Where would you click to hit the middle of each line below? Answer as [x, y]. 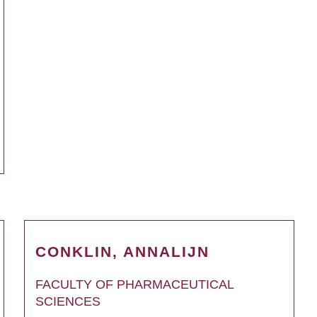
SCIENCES [68, 301]
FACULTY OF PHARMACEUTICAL [134, 284]
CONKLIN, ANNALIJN [122, 252]
